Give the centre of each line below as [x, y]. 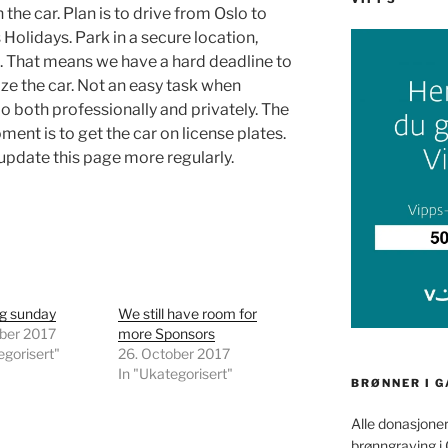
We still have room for [188, 314]
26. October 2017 [174, 354]
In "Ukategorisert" [176, 374]
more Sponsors [167, 334]
